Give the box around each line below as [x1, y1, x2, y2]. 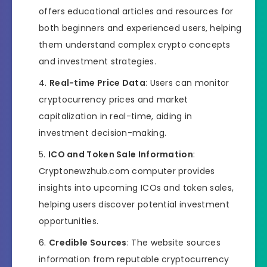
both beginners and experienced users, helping [39, 21, 242, 34]
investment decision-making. [39, 126, 167, 139]
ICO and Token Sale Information [48, 148, 193, 160]
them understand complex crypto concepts [39, 38, 231, 51]
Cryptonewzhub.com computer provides [39, 164, 215, 177]
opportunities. [39, 215, 99, 227]
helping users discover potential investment [39, 198, 229, 210]
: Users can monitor [145, 76, 229, 89]
